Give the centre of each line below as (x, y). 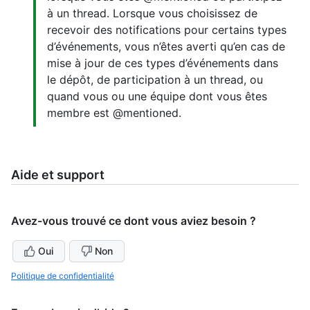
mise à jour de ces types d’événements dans (163, 63)
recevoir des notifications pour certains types (167, 29)
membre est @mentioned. (114, 112)
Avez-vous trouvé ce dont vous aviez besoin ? (134, 220)
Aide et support (58, 174)
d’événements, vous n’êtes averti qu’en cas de (166, 46)
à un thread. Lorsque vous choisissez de (152, 13)
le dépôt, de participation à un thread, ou (155, 79)
